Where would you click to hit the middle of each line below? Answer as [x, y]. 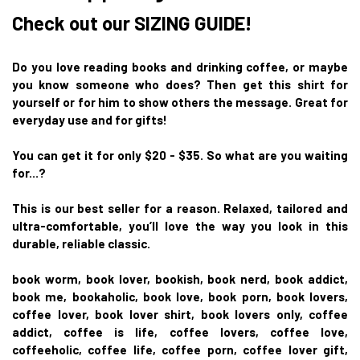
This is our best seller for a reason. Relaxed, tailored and [180, 208]
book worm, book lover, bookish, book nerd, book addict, [180, 278]
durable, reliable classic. [81, 243]
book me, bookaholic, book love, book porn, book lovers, [180, 296]
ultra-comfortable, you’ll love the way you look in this [180, 225]
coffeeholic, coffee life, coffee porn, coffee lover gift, [180, 349]
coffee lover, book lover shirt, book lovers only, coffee [180, 314]
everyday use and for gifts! [90, 119]
